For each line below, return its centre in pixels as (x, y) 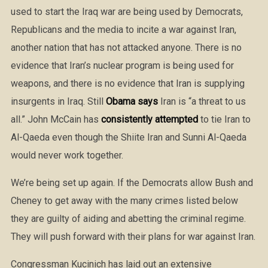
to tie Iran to (224, 119)
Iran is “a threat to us (202, 101)
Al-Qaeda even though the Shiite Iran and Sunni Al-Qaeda (128, 137)
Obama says (132, 101)
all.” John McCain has (56, 119)
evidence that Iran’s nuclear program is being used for (122, 66)
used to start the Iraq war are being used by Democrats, (127, 12)
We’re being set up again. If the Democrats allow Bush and (132, 183)
